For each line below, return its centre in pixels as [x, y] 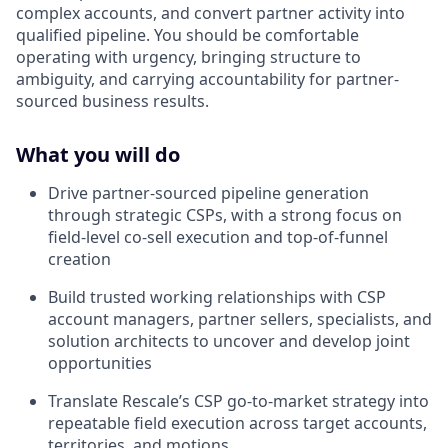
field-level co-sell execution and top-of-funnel [218, 236]
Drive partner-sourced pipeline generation [208, 192]
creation [79, 258]
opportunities [100, 362]
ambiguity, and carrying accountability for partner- [207, 78]
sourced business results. [112, 100]
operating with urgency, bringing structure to [188, 56]
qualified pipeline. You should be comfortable [187, 34]
